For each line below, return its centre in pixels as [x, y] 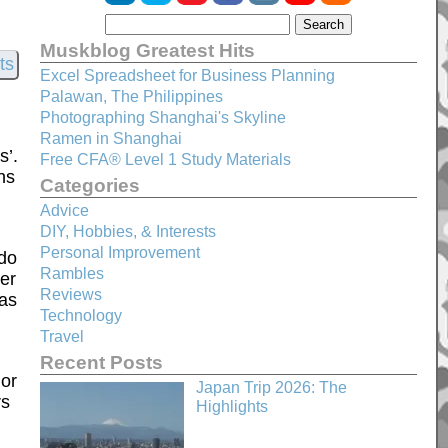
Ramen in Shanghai [110, 138]
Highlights [231, 408]
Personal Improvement [119, 252]
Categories [89, 185]
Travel [61, 336]
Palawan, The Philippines [131, 96]
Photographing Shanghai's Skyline [162, 117]
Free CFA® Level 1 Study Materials [165, 159]
